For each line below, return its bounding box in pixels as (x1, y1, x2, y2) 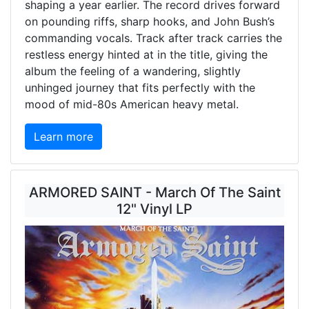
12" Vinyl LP (117, 201, 192, 218)
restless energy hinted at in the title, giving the (25, 48, 268, 62)
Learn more (34, 130, 93, 144)
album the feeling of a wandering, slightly (25, 64, 241, 79)
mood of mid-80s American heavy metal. (25, 97, 239, 112)
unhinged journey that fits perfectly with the (25, 81, 255, 95)
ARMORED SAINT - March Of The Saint (28, 184, 281, 201)
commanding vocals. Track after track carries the (25, 31, 282, 46)
